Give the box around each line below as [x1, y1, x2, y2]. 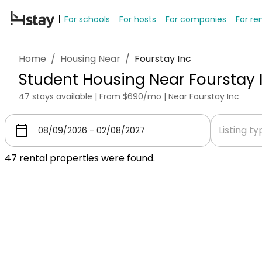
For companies [166, 13, 226, 25]
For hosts [119, 13, 156, 25]
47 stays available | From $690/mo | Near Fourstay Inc [19, 91, 239, 102]
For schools [64, 13, 110, 25]
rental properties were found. [17, 151, 155, 165]
